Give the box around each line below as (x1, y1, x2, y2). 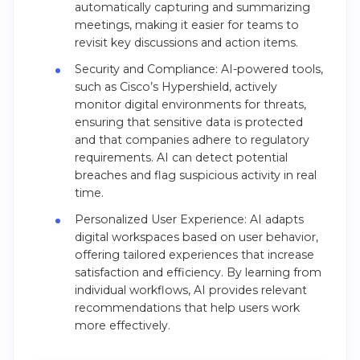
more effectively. (74, 318, 170, 333)
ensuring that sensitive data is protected (74, 115, 303, 130)
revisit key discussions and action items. (74, 35, 298, 50)
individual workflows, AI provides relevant (74, 283, 307, 298)
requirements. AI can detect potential (74, 150, 288, 166)
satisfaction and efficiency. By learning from (74, 265, 321, 280)
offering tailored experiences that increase (74, 247, 314, 263)
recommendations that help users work (74, 301, 300, 316)
